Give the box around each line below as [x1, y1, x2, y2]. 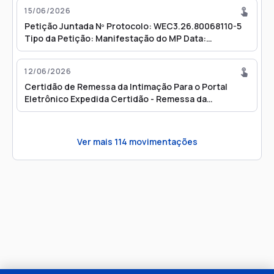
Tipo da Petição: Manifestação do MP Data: [24, 32, 206, 44]
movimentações [127, 135, 198, 147]
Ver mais [76, 135, 114, 147]
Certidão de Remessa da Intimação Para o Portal [24, 81, 228, 92]
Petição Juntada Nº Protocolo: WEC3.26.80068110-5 [24, 20, 242, 32]
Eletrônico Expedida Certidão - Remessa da [24, 93, 207, 105]
